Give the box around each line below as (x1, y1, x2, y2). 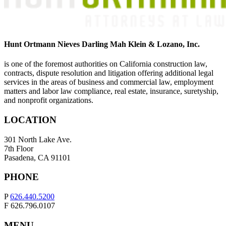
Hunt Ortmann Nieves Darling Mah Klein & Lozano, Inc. (4, 39, 200, 48)
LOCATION (4, 114, 56, 125)
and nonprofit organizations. (4, 96, 93, 105)
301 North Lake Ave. (4, 135, 72, 144)
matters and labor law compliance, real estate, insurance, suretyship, (4, 87, 218, 96)
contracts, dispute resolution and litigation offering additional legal (4, 69, 213, 78)
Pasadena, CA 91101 (4, 153, 71, 162)
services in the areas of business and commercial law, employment (4, 78, 213, 87)
